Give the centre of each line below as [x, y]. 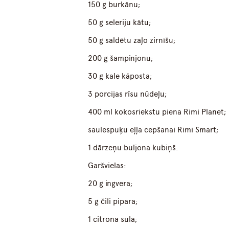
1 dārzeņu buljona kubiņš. [133, 148]
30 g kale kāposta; [120, 76]
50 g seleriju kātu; [120, 23]
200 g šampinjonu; [121, 59]
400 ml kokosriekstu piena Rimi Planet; [157, 112]
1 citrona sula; [113, 220]
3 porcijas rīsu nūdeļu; [128, 94]
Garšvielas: [107, 166]
